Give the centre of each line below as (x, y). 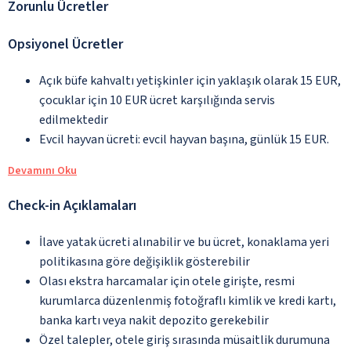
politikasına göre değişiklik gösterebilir (145, 261)
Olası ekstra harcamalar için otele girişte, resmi (167, 281)
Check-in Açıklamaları (72, 205)
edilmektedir (74, 119)
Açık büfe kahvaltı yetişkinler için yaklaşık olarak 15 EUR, (190, 80)
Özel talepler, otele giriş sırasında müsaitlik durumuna (185, 340)
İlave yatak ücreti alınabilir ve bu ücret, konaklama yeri (184, 242)
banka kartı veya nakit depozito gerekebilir (154, 320)
